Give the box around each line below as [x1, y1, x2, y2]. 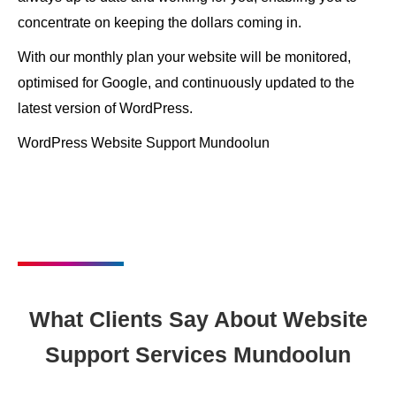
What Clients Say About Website [28, 307, 368, 331]
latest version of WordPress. [18, 101, 193, 116]
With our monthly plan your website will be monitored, [18, 49, 351, 65]
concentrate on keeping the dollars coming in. [18, 15, 301, 30]
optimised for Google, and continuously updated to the [18, 75, 354, 90]
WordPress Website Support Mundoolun [18, 135, 270, 150]
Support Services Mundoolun [45, 342, 351, 367]
